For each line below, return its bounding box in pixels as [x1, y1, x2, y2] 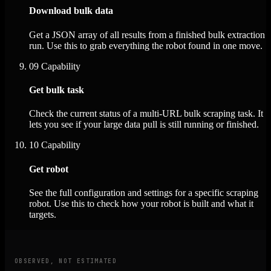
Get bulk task [29, 85, 84, 96]
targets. [29, 209, 56, 220]
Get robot [29, 163, 68, 174]
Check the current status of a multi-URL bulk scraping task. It [29, 108, 263, 119]
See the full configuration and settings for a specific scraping [29, 187, 258, 198]
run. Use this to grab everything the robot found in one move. [29, 40, 263, 51]
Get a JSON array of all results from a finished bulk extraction [29, 29, 265, 40]
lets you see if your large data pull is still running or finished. [29, 119, 259, 130]
